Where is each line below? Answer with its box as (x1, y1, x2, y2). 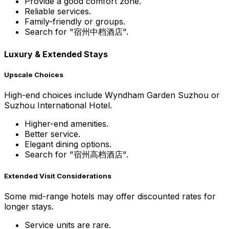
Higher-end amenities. (25, 118, 108, 129)
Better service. (25, 128, 80, 139)
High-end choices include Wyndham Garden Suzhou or (4, 89, 220, 100)
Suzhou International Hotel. (4, 100, 112, 110)
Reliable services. (25, 6, 91, 17)
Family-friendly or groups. (25, 16, 125, 27)
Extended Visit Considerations (4, 172, 111, 180)
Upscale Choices (4, 70, 63, 79)
